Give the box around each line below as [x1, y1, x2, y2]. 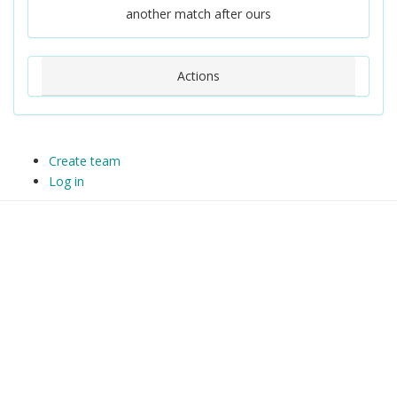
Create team [49, 152, 121, 169]
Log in [49, 173, 84, 190]
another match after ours [126, 5, 271, 22]
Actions [177, 67, 220, 84]
